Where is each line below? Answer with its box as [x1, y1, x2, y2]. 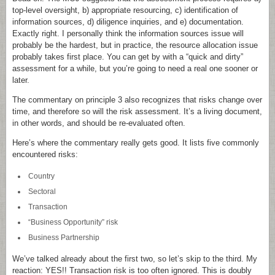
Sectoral [28, 187, 56, 195]
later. [12, 76, 29, 85]
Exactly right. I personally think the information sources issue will [12, 29, 244, 38]
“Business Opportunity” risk [28, 218, 118, 226]
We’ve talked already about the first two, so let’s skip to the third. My [12, 254, 257, 263]
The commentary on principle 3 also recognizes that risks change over [12, 95, 262, 104]
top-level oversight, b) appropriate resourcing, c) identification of [12, 6, 238, 15]
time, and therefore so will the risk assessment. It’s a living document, [12, 107, 262, 116]
